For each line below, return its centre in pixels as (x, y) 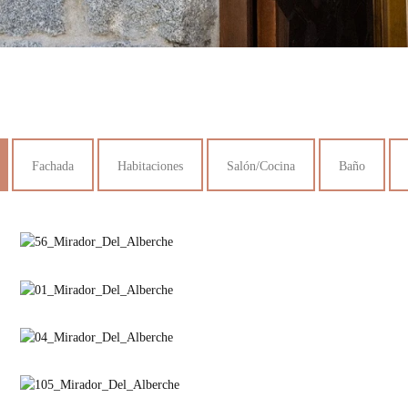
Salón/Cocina (260, 166)
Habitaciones (150, 166)
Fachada (52, 166)
